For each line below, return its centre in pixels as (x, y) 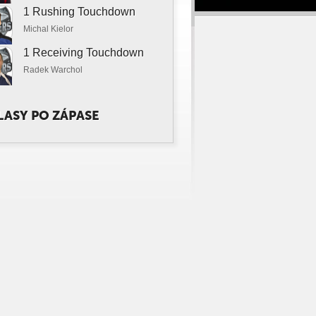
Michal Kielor (48, 29)
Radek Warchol (53, 70)
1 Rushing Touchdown (79, 12)
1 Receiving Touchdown (84, 53)
